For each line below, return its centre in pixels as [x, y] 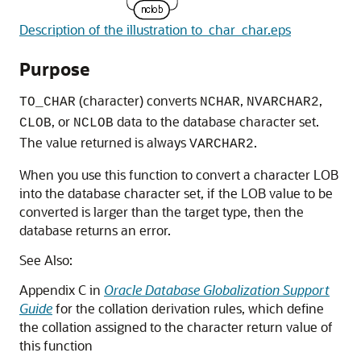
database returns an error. [95, 230]
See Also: [46, 260]
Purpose [54, 69]
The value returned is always [104, 142]
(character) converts [138, 100]
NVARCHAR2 [283, 102]
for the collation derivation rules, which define [188, 308]
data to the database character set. [216, 121]
